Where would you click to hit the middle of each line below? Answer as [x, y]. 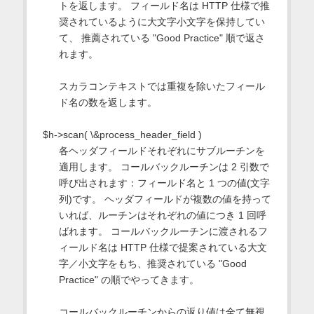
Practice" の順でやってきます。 [129, 279]
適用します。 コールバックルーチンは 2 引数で [164, 166]
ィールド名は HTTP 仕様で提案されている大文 [163, 247]
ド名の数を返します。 [108, 102]
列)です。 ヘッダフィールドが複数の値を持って [165, 199]
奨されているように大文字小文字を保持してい [162, 21]
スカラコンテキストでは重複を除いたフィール [162, 86]
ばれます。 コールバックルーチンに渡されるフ [163, 231]
